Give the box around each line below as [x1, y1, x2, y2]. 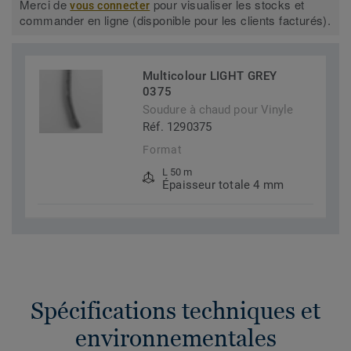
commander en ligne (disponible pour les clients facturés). [20, 12, 331, 29]
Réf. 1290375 [143, 120, 212, 135]
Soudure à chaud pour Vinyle [143, 103, 294, 118]
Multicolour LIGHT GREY [143, 69, 277, 84]
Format [143, 143, 183, 157]
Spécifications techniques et [31, 297, 320, 325]
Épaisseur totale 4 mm [162, 178, 284, 193]
